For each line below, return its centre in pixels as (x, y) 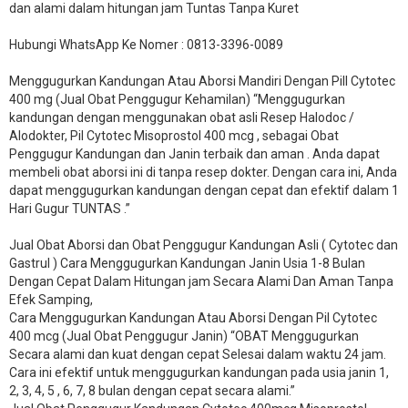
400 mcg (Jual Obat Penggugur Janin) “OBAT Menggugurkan (184, 336)
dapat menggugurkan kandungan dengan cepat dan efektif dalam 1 (204, 190)
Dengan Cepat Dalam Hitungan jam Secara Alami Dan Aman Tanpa (201, 281)
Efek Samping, (51, 299)
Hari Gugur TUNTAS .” (70, 208)
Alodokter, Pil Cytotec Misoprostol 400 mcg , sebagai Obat (174, 135)
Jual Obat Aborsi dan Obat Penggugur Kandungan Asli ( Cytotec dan (204, 245)
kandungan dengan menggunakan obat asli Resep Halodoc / (182, 117)
